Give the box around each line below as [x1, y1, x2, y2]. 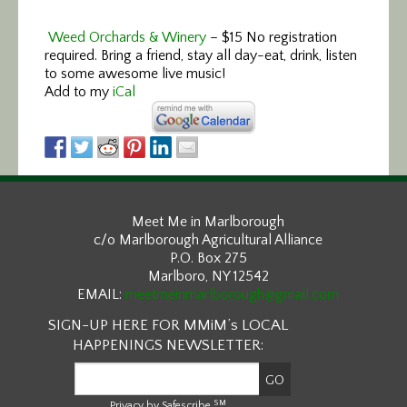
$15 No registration [222, 29, 337, 46]
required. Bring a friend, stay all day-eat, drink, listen [45, 47, 357, 65]
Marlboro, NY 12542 [147, 268, 269, 285]
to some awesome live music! [45, 65, 225, 83]
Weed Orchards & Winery [48, 29, 210, 46]
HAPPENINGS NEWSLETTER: [73, 337, 263, 354]
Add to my [45, 84, 113, 101]
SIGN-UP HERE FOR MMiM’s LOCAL [48, 317, 288, 334]
